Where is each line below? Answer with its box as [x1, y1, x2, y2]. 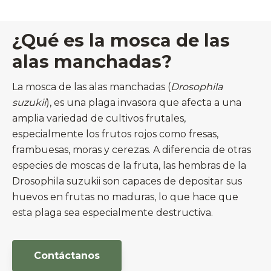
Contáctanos [34, 250, 100, 261]
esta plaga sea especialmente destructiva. [12, 207, 213, 219]
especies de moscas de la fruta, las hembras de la [12, 160, 246, 172]
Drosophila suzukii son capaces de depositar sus [12, 175, 242, 188]
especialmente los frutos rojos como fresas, [12, 128, 218, 140]
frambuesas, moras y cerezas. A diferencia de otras [12, 144, 251, 156]
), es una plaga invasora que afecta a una [46, 97, 241, 109]
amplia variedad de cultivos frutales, [12, 113, 186, 125]
